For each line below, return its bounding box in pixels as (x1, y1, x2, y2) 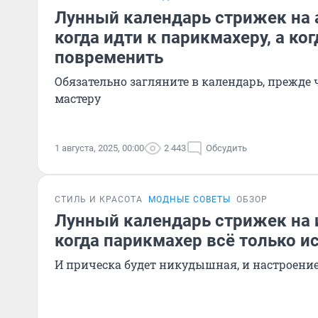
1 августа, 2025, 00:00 (55, 143, 144, 153)
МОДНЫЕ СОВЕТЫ (148, 194, 231, 204)
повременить (55, 48, 163, 67)
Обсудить (206, 143, 247, 153)
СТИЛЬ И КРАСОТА (55, 194, 143, 204)
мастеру (55, 91, 101, 106)
